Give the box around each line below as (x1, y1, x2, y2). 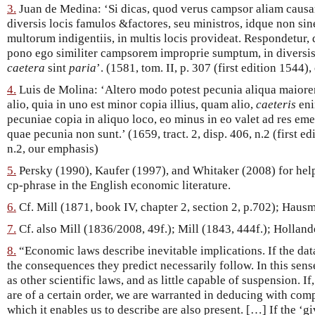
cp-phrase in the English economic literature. (7, 179, 231, 193)
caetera (7, 61, 45, 75)
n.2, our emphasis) (7, 142, 98, 156)
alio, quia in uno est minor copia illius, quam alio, (7, 98, 256, 112)
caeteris (256, 98, 296, 112)
